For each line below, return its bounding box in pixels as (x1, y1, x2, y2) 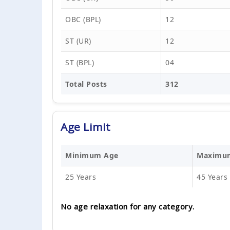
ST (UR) (65, 35, 91, 46)
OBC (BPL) (65, 14, 101, 24)
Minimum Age (65, 150, 119, 160)
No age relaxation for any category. (61, 201, 195, 212)
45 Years (197, 171, 227, 182)
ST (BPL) (65, 57, 94, 67)
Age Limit (61, 119, 111, 134)
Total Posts (65, 79, 107, 89)
